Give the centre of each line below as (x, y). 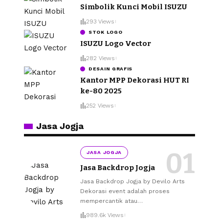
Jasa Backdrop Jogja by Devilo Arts (132, 181)
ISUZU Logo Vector (116, 43)
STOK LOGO (106, 32)
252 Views (100, 106)
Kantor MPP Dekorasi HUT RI (135, 80)
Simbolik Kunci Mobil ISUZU (134, 7)
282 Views (100, 58)
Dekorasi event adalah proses (125, 191)
